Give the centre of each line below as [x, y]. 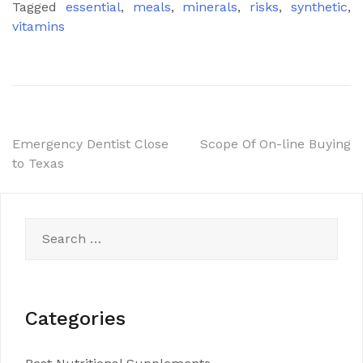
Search [46, 226]
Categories [75, 318]
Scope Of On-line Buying [275, 144]
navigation [77, 180]
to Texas [38, 163]
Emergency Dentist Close [90, 144]
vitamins [38, 26]
